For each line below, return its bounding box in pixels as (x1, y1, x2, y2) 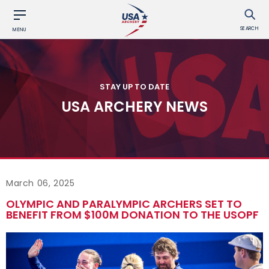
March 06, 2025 (6, 177, 75, 189)
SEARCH (240, 25, 259, 32)
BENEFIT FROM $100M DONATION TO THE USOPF (6, 207, 259, 222)
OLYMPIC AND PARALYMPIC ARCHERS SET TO (6, 196, 242, 211)
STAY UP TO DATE (100, 80, 169, 92)
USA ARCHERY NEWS (61, 96, 208, 116)
